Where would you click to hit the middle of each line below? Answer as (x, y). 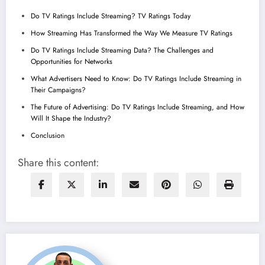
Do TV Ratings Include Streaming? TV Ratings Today (111, 16)
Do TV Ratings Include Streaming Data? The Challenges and (122, 51)
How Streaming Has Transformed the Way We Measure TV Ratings (132, 33)
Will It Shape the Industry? (71, 119)
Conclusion (48, 136)
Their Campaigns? (58, 90)
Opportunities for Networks (72, 62)
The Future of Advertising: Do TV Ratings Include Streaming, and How (138, 107)
